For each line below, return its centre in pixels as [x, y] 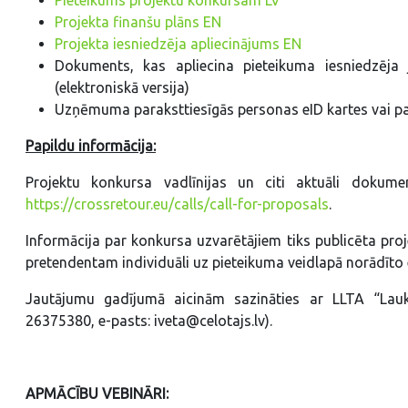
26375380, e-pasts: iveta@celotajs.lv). [149, 320]
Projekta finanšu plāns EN [138, 21]
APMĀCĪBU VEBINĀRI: [97, 393]
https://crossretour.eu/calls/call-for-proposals [177, 204]
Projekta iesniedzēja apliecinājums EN [178, 43]
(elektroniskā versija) [122, 87]
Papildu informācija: [91, 145]
